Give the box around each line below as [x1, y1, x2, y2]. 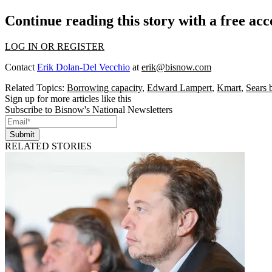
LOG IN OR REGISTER [5, 41, 104, 52]
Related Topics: [5, 83, 67, 93]
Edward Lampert [147, 83, 212, 93]
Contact [5, 62, 37, 73]
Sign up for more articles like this [5, 93, 131, 104]
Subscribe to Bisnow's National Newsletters [5, 104, 172, 115]
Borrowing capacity [67, 83, 142, 93]
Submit [10, 130, 35, 140]
